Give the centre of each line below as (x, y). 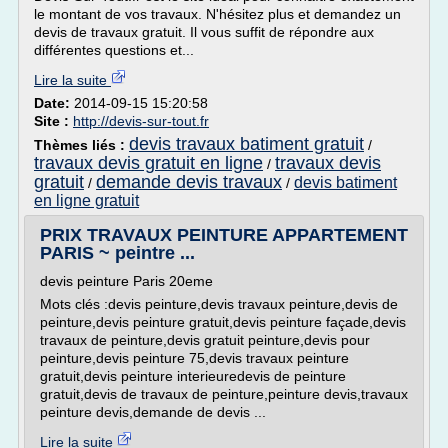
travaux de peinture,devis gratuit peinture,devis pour (205, 340)
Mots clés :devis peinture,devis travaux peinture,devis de (219, 304)
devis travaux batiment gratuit (246, 144)
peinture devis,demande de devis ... (153, 412)
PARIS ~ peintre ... (117, 253)
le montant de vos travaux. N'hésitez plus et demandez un (217, 14)
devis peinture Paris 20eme (126, 281)
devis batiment (345, 182)
